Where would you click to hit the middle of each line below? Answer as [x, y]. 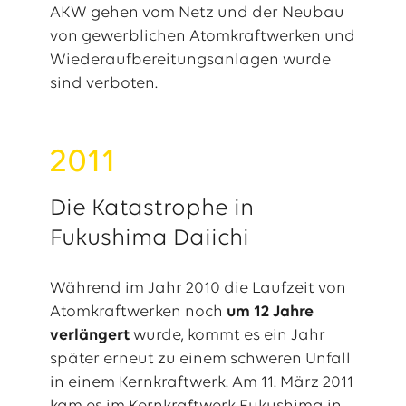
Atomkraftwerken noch [136, 312]
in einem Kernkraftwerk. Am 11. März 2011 [201, 383]
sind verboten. [105, 84]
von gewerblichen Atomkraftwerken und [202, 37]
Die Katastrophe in [151, 209]
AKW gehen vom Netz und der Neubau [197, 13]
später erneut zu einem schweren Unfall [200, 359]
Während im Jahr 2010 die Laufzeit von [198, 289]
